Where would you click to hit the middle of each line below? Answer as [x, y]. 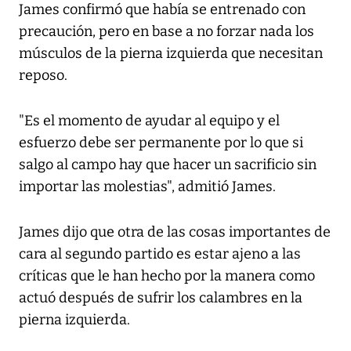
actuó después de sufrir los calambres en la [161, 298]
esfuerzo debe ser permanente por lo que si [161, 143]
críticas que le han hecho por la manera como [167, 276]
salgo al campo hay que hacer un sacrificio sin [168, 165]
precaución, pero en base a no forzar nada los [166, 32]
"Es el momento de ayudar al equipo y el [149, 121]
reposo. [43, 76]
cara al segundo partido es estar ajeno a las [160, 254]
